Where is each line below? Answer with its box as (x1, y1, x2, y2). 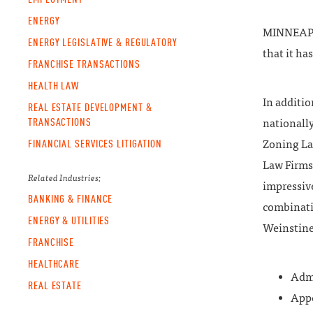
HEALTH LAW (28, 79, 79, 92)
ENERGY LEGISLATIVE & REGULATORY (28, 36, 177, 48)
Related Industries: (28, 173, 101, 183)
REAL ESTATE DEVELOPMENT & (28, 101, 152, 113)
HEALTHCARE (28, 257, 80, 270)
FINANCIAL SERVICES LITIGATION (28, 137, 163, 150)
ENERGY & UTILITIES (28, 214, 110, 226)
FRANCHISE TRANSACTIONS (28, 57, 140, 70)
